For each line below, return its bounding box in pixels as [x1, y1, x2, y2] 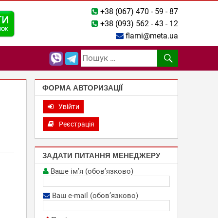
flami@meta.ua [124, 31, 178, 40]
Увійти [58, 103, 79, 110]
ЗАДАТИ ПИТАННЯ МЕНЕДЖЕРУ [42, 151, 160, 160]
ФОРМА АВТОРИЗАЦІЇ [42, 83, 123, 92]
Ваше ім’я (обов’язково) [51, 167, 133, 176]
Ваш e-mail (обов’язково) [52, 191, 138, 200]
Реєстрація [58, 120, 94, 128]
